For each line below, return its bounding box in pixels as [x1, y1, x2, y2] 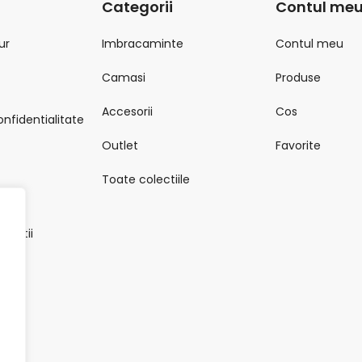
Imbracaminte [102, 36, 184, 53]
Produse [276, 69, 322, 86]
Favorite [276, 137, 322, 154]
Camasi [102, 69, 146, 86]
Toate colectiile [102, 171, 191, 188]
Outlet [102, 137, 139, 154]
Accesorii [102, 103, 154, 120]
